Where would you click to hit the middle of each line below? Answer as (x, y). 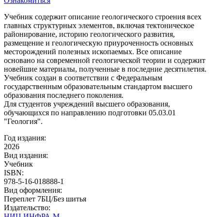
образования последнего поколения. (64, 95)
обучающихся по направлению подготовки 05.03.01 (90, 112)
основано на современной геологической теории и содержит (105, 60)
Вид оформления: (33, 190)
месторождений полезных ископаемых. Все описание (93, 51)
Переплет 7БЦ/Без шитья (45, 199)
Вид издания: (26, 155)
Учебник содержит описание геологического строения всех (103, 16)
